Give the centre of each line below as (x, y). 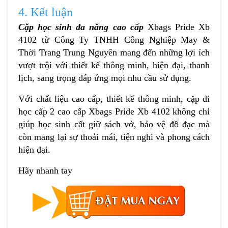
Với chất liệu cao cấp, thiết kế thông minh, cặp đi (114, 99)
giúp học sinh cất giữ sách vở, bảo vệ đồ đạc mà (114, 124)
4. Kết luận (46, 12)
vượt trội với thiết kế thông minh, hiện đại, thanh (114, 65)
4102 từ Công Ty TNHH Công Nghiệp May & (114, 40)
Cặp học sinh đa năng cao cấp (83, 27)
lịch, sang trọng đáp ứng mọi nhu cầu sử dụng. (105, 78)
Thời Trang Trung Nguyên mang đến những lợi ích (114, 53)
